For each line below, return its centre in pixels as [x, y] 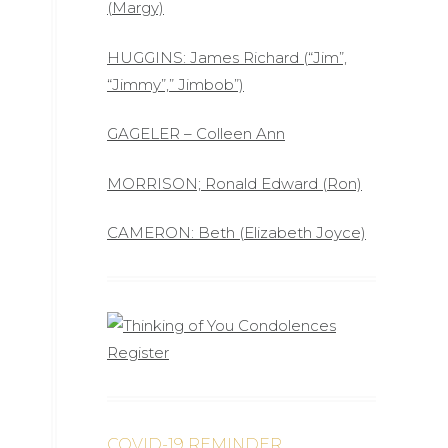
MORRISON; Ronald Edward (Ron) [234, 183]
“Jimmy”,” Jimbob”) [175, 84]
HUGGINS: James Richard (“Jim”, [227, 57]
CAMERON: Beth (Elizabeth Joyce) [236, 232]
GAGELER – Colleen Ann [196, 133]
